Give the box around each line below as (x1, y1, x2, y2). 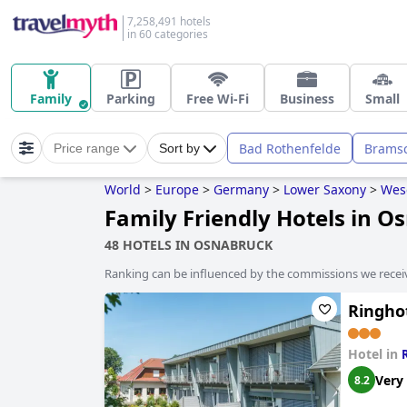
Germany (213, 181, 269, 198)
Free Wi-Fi (186, 90, 249, 107)
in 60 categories (127, 26, 208, 42)
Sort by (159, 141, 200, 155)
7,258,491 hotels (127, 14, 211, 29)
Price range (54, 141, 120, 155)
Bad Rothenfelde (239, 139, 341, 157)
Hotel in (348, 345, 402, 362)
